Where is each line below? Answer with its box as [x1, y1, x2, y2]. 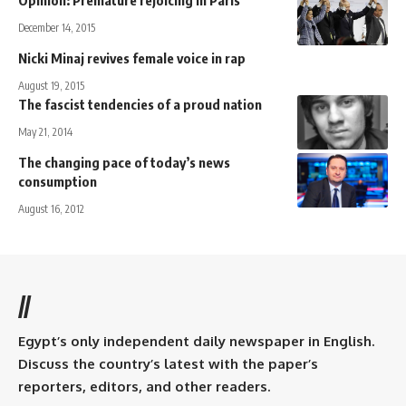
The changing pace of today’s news [18, 153, 230, 170]
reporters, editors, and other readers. [18, 377, 270, 395]
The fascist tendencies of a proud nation [18, 95, 262, 112]
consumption [18, 172, 97, 189]
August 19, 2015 [18, 78, 84, 92]
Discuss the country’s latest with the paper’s [18, 354, 318, 372]
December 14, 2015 [18, 20, 95, 34]
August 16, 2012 [18, 201, 84, 216]
